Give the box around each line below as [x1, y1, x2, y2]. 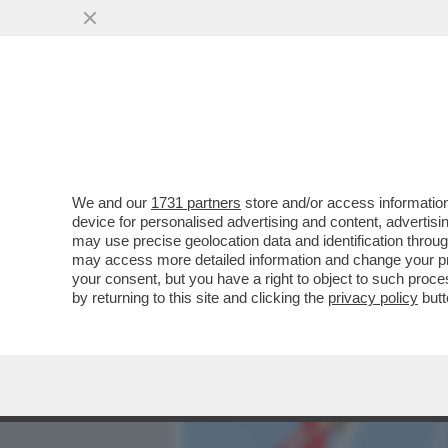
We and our [72, 194, 151, 211]
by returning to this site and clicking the [72, 289, 328, 306]
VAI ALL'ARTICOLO [212, 262, 354, 279]
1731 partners [151, 194, 241, 211]
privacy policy [328, 289, 418, 306]
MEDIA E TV [256, 115, 340, 139]
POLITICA [366, 115, 436, 139]
